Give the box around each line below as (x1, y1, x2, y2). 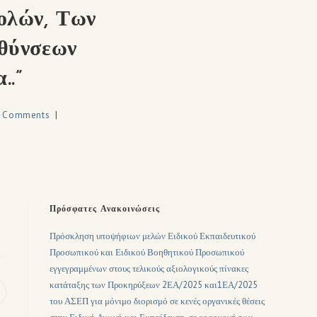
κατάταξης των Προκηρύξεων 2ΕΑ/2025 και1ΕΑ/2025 (50, 279, 258, 291)
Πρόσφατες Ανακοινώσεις (50, 205, 160, 214)
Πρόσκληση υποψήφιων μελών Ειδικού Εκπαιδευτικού (50, 230, 255, 242)
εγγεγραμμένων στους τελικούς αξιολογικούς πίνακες (50, 263, 248, 275)
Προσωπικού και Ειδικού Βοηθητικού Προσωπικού (50, 246, 244, 258)
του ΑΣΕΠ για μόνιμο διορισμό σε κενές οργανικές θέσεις (50, 295, 265, 307)
